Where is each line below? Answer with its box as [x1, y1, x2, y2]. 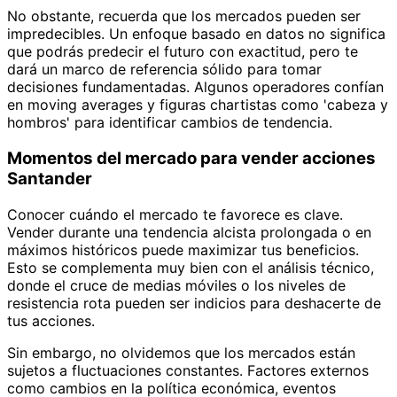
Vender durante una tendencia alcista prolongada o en [7, 222, 371, 241]
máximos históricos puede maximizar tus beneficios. [7, 240, 359, 259]
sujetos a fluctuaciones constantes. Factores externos [7, 361, 369, 379]
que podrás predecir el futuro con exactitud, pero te [7, 43, 358, 61]
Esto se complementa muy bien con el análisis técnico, [7, 258, 374, 276]
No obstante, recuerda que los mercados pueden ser [7, 7, 361, 26]
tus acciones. [7, 311, 95, 330]
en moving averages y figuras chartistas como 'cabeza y [7, 96, 388, 114]
